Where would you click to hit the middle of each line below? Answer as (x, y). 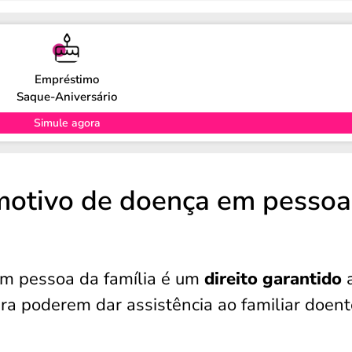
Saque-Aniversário (67, 96)
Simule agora (67, 123)
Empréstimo (67, 79)
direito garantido (273, 279)
